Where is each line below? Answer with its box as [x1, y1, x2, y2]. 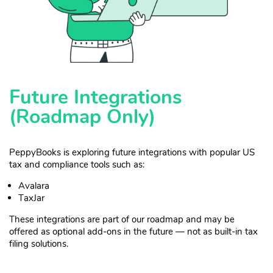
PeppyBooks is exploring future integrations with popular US [9, 146, 255, 158]
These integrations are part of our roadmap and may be [9, 213, 235, 225]
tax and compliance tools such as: [9, 158, 144, 171]
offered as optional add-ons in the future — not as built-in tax [9, 225, 258, 238]
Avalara [18, 179, 49, 192]
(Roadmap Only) [9, 103, 155, 130]
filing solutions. [9, 237, 68, 250]
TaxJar [18, 191, 44, 204]
